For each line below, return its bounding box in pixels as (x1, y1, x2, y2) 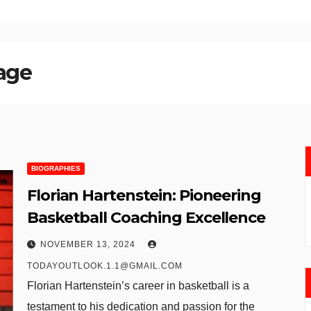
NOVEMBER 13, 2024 (40, 239, 138, 249)
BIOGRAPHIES (31, 165, 81, 172)
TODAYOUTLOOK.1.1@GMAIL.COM (27, 261, 183, 271)
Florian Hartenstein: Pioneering (27, 186, 261, 205)
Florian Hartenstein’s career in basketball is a (27, 280, 249, 292)
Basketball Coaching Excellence (27, 208, 265, 227)
